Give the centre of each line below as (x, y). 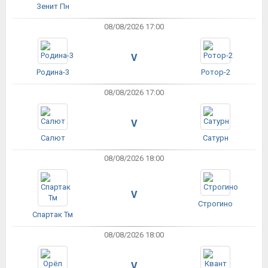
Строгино (215, 204)
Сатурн (215, 138)
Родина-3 (53, 72)
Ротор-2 (215, 72)
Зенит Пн (53, 7)
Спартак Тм (53, 215)
